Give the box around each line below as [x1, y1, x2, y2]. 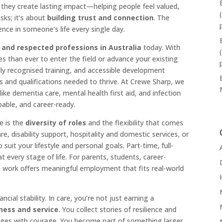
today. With [141, 43, 181, 53]
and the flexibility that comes [86, 118, 184, 128]
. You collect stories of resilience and [58, 205, 177, 215]
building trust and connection [47, 13, 154, 23]
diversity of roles [25, 118, 87, 128]
